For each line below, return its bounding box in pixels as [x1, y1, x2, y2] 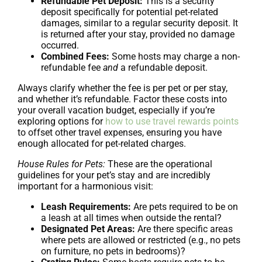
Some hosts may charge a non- [109, 50, 240, 62]
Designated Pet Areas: [41, 223, 135, 235]
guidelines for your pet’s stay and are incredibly [18, 169, 211, 181]
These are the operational [105, 158, 212, 170]
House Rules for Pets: [18, 158, 105, 170]
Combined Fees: [41, 50, 109, 62]
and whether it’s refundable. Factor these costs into [18, 93, 227, 105]
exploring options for [18, 115, 105, 127]
